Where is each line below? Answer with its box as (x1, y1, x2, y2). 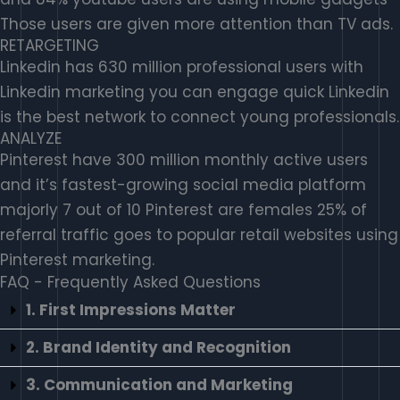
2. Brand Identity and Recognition (26, 337, 291, 359)
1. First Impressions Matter (26, 299, 236, 321)
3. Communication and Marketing (26, 374, 293, 396)
